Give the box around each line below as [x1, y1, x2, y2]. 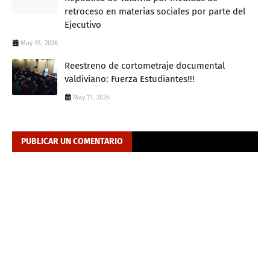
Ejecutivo [64, 19, 101, 30]
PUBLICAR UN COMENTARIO [21, 136, 123, 146]
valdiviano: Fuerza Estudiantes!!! [64, 73, 195, 84]
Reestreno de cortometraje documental [64, 60, 225, 71]
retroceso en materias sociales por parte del [64, 5, 245, 17]
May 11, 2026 [73, 93, 110, 101]
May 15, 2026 [20, 39, 58, 47]
